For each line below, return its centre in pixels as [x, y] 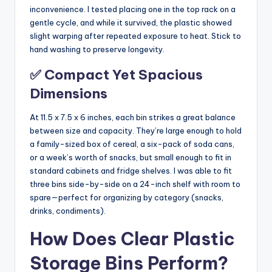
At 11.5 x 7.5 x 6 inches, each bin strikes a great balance [133, 117]
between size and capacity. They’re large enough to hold [136, 130]
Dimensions [69, 93]
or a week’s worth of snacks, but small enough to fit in [131, 157]
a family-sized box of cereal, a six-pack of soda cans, [132, 144]
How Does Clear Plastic [132, 239]
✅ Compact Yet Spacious [116, 74]
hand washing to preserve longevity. [97, 49]
